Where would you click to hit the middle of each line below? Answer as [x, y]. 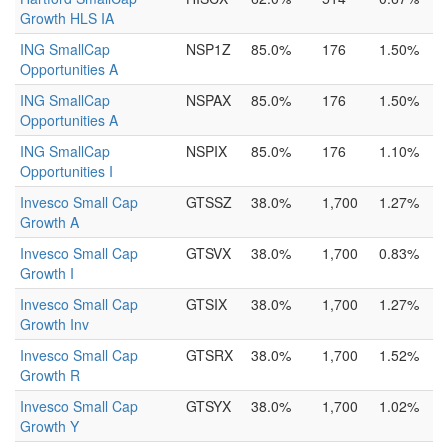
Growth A [49, 222]
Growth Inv [54, 324]
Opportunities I [66, 171]
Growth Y [49, 426]
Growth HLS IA [67, 18]
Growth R [50, 375]
